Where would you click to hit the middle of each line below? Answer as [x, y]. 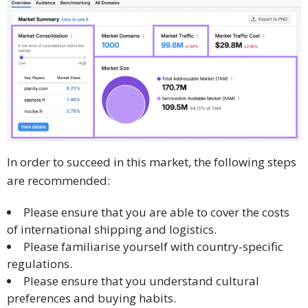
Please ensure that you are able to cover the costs [156, 212]
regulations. [40, 264]
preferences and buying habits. [91, 298]
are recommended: [58, 181]
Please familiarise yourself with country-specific [153, 247]
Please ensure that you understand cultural [141, 281]
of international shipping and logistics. [112, 230]
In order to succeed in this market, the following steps [152, 162]
